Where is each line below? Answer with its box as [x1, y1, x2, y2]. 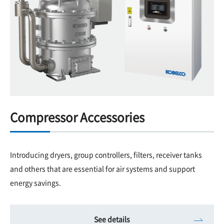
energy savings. [10, 177, 61, 187]
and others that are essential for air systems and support [10, 163, 195, 173]
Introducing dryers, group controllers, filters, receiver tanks [10, 149, 202, 159]
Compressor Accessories [10, 107, 144, 125]
